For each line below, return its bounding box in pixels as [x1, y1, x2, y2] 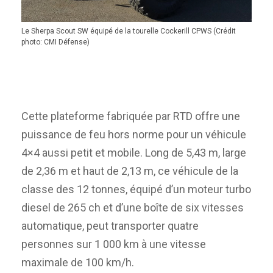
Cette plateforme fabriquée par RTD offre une [21, 109, 240, 122]
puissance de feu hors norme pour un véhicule [21, 127, 246, 141]
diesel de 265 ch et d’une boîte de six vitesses [21, 200, 244, 214]
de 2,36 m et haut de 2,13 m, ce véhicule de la [21, 164, 238, 177]
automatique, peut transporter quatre [21, 219, 199, 232]
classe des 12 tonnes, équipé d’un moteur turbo [21, 182, 251, 196]
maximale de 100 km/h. [21, 255, 134, 269]
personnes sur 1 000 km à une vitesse [21, 237, 206, 250]
